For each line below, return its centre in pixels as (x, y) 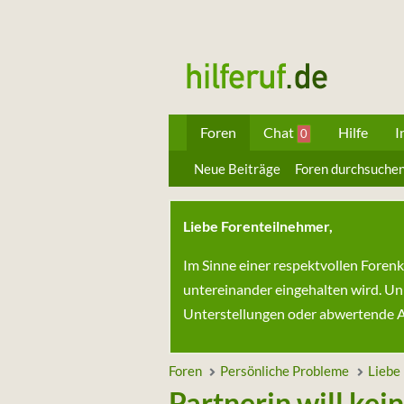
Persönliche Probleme (285, 371)
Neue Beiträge (237, 169)
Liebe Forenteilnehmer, (258, 226)
